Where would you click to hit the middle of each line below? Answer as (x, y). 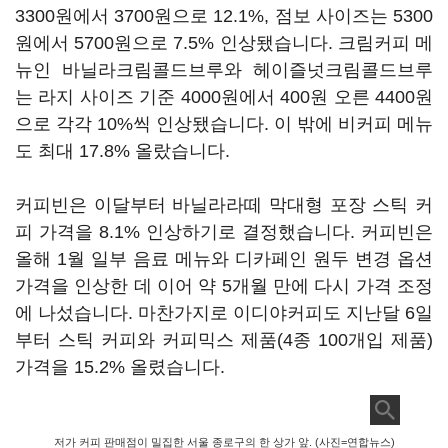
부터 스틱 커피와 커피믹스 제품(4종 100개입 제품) (224, 340)
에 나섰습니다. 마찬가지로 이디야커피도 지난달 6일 (224, 313)
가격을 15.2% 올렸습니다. (122, 367)
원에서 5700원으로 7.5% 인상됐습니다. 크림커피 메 (224, 43)
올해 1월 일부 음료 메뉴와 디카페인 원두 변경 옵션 (224, 259)
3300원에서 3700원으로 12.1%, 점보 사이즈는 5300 (224, 16)
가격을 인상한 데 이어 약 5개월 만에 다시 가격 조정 (224, 286)
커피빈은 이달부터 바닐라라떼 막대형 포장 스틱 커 (224, 205)
